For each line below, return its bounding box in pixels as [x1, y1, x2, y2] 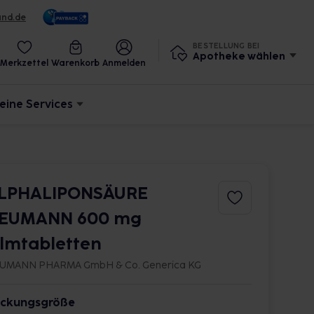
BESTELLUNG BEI [193, 41, 260, 50]
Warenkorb [51, 58, 100, 68]
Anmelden [102, 58, 146, 68]
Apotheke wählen [193, 50, 285, 62]
